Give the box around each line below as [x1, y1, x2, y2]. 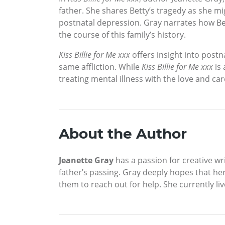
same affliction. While [59, 61, 142, 73]
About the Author [59, 125, 187, 143]
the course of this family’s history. [59, 29, 186, 41]
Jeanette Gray [59, 155, 114, 166]
